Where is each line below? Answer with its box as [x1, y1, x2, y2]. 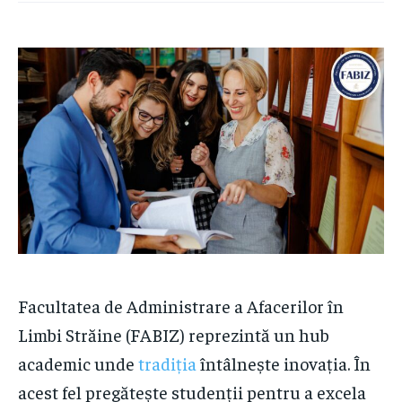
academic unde [18, 351, 138, 374]
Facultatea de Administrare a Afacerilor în [18, 293, 344, 317]
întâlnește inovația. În [197, 351, 371, 374]
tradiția [138, 351, 197, 374]
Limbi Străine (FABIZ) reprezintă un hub [18, 322, 329, 345]
